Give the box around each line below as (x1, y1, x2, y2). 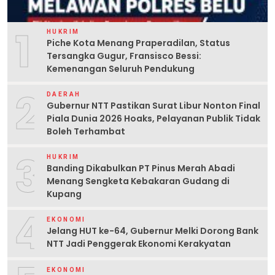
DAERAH (47, 90, 81, 98)
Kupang (47, 187, 82, 200)
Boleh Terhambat (47, 125, 125, 137)
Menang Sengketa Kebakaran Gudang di (47, 174, 230, 187)
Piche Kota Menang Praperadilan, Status (47, 36, 230, 49)
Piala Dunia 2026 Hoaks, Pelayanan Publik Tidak (47, 112, 260, 125)
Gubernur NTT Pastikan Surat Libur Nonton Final (47, 99, 260, 112)
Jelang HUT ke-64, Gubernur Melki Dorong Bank (47, 225, 258, 238)
